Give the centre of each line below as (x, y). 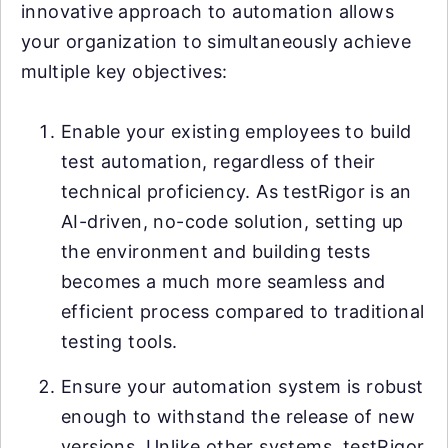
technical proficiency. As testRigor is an (236, 191)
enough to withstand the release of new (238, 416)
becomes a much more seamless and (223, 281)
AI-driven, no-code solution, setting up (232, 221)
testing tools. (119, 341)
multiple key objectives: (124, 71)
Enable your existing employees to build (236, 131)
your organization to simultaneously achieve (216, 41)
